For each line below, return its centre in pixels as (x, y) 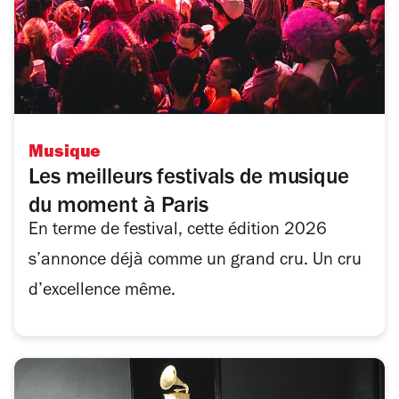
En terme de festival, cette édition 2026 (178, 232)
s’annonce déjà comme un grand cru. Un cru (195, 262)
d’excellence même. (102, 292)
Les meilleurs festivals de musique (189, 179)
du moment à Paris (118, 208)
